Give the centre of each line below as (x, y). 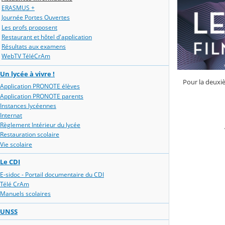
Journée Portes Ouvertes (36, 18)
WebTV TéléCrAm (26, 56)
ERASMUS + (18, 8)
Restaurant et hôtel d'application (47, 37)
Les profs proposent (29, 27)
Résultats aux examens (34, 47)
